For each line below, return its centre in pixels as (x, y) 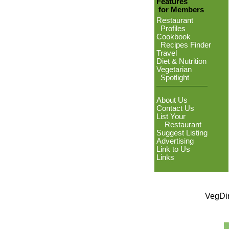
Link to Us (173, 149)
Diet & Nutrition (181, 61)
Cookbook (174, 37)
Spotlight (173, 78)
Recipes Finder (184, 45)
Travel (167, 53)
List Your (171, 117)
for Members (179, 10)
